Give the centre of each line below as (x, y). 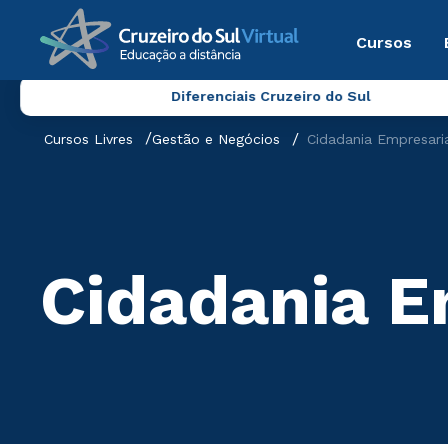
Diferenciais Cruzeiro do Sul (270, 96)
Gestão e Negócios (216, 139)
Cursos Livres (88, 139)
